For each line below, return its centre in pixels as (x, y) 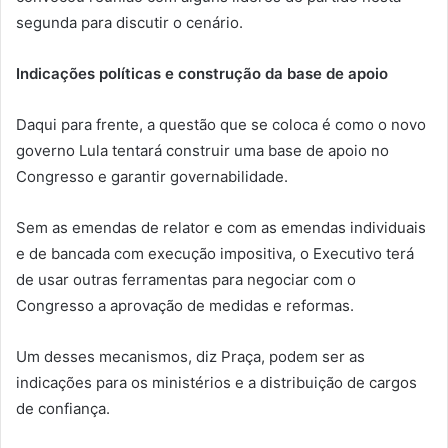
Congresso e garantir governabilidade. (152, 176)
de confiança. (63, 408)
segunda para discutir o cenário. (129, 22)
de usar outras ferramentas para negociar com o (186, 279)
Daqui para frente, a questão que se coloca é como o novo (221, 124)
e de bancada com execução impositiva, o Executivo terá (215, 253)
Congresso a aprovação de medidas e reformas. (185, 305)
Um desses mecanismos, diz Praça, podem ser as (190, 356)
